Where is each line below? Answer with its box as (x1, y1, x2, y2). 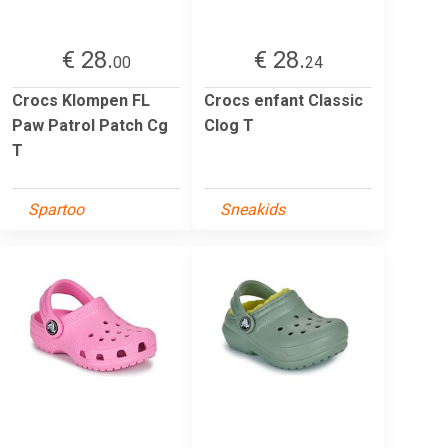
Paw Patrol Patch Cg (12, 115, 168, 135)
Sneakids (220, 199, 285, 219)
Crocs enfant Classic (204, 90, 363, 110)
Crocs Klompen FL (12, 90, 150, 110)
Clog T (204, 115, 254, 135)
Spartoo (28, 199, 84, 219)
